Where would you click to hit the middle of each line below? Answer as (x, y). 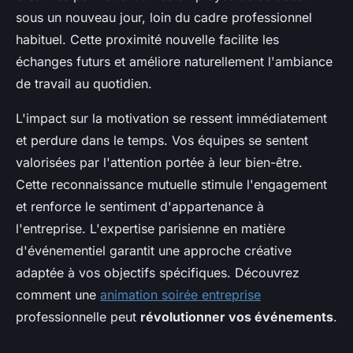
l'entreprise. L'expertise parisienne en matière (150, 228)
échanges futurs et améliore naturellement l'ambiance (174, 61)
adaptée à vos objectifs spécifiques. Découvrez (158, 272)
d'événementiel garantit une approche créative (154, 250)
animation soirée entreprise (180, 294)
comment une (58, 294)
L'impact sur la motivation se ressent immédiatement (171, 118)
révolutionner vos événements (237, 316)
